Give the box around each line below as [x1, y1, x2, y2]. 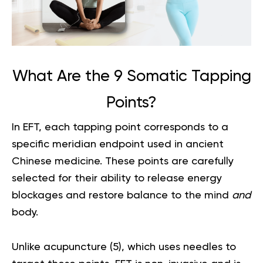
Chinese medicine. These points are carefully [12, 156, 234, 167]
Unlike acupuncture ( [12, 242, 113, 253]
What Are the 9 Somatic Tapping [12, 69, 251, 85]
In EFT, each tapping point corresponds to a [12, 122, 228, 133]
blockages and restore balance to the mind [12, 190, 232, 201]
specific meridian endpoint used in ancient [12, 139, 224, 150]
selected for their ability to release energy [12, 173, 222, 184]
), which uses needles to [119, 242, 236, 253]
